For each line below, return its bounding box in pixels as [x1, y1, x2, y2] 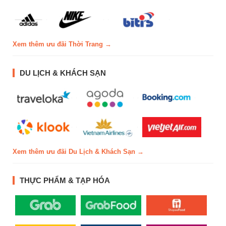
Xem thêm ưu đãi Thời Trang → [13, 40, 111, 48]
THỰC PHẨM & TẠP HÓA [20, 176, 110, 185]
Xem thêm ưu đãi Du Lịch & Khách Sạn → [13, 148, 144, 156]
